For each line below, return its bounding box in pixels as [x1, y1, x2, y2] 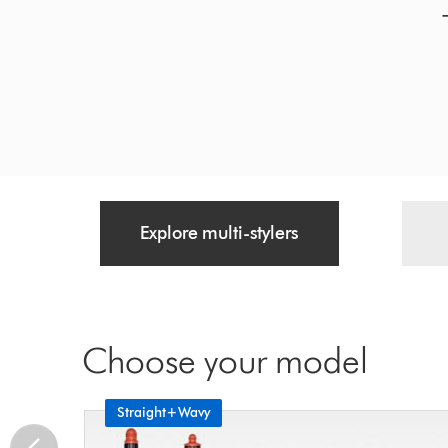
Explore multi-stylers [140, 222, 299, 245]
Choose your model [82, 338, 369, 383]
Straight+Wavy [116, 404, 210, 422]
